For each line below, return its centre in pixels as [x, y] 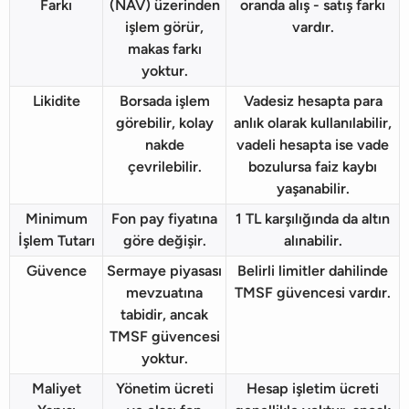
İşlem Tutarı [56, 240]
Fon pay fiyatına [164, 218]
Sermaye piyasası [164, 270]
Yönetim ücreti [164, 388]
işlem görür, [164, 26]
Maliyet [56, 388]
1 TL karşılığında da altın [313, 218]
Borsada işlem [164, 100]
